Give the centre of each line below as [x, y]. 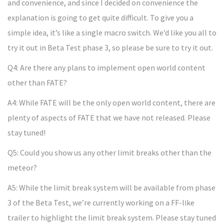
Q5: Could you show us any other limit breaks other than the [109, 152]
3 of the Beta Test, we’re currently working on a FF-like [101, 202]
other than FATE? [37, 82]
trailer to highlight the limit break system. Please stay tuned [112, 217]
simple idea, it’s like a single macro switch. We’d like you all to [112, 32]
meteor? [22, 167]
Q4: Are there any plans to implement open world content [106, 67]
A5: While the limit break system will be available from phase [111, 187]
